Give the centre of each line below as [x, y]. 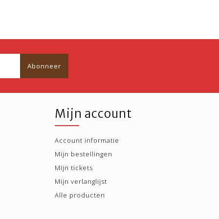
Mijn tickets [74, 168]
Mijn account [93, 114]
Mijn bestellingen [84, 154]
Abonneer [44, 66]
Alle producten [80, 195]
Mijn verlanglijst [81, 181]
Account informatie [87, 140]
